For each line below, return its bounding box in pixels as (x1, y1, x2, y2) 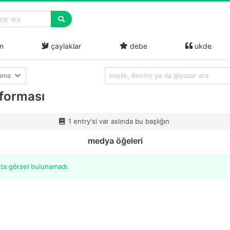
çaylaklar (49, 41, 82, 50)
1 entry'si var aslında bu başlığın (68, 117, 170, 125)
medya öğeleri (87, 135, 143, 146)
